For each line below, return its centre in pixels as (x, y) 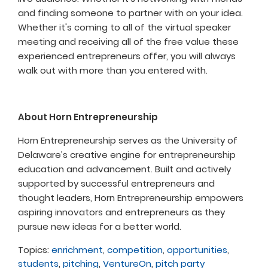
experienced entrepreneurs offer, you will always (127, 56)
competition (135, 250)
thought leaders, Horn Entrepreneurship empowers (131, 198)
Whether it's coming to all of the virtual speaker (124, 28)
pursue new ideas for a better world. (100, 227)
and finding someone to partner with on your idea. (130, 13)
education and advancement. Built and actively (124, 169)
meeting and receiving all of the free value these (128, 42)
